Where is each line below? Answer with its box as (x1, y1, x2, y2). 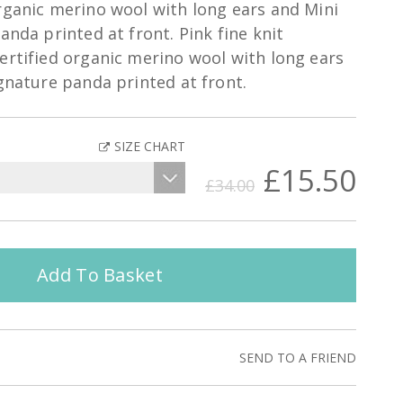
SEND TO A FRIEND (239, 349, 356, 366)
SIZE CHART (114, 138, 185, 155)
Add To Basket (37, 263, 163, 287)
